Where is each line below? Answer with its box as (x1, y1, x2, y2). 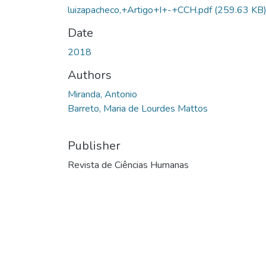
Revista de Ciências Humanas (68, 158, 189, 172)
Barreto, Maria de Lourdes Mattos (68, 102, 208, 115)
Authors (68, 66, 112, 83)
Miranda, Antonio (68, 87, 137, 101)
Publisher (68, 137, 121, 154)
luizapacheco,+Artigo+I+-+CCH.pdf (68, 3, 214, 17)
